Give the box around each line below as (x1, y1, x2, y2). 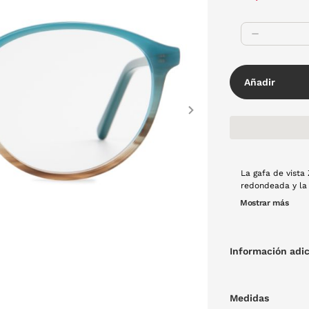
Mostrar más (240, 198, 289, 208)
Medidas (230, 292, 270, 303)
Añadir (244, 76, 276, 88)
